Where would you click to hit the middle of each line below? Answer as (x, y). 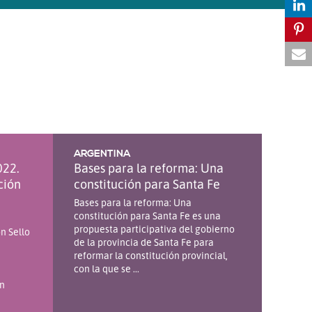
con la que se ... (107, 268)
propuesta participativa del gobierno (154, 228)
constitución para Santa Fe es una (147, 215)
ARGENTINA (102, 154)
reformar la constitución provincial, (151, 255)
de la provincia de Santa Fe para (144, 242)
